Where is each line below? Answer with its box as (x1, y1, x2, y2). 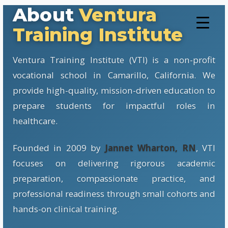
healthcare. (13, 115, 58, 127)
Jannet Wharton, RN (104, 141, 196, 154)
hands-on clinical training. (13, 203, 120, 215)
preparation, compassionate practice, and (13, 172, 215, 184)
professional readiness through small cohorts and (13, 187, 215, 199)
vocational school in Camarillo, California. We (13, 69, 215, 81)
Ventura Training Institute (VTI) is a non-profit (13, 54, 215, 66)
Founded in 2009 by (13, 141, 105, 154)
